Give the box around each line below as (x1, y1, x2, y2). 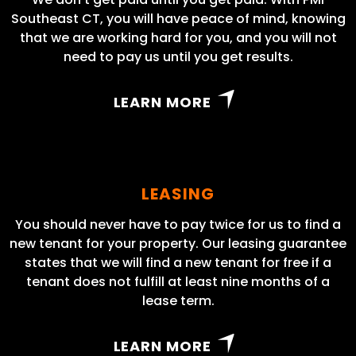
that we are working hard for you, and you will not (19, 29, 337, 48)
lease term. (141, 292, 215, 311)
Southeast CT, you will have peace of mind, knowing (10, 10, 346, 29)
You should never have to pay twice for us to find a (15, 215, 341, 234)
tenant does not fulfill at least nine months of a (26, 273, 330, 292)
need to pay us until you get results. (63, 48, 293, 67)
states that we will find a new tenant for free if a (25, 253, 331, 273)
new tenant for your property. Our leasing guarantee (10, 234, 346, 253)
